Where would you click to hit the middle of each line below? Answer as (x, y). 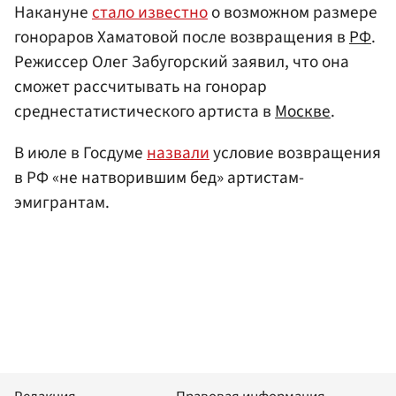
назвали (178, 153)
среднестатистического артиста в (145, 111)
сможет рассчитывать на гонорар (141, 86)
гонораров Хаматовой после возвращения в (182, 37)
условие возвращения (295, 153)
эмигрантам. (62, 203)
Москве (303, 111)
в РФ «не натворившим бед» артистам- (159, 178)
